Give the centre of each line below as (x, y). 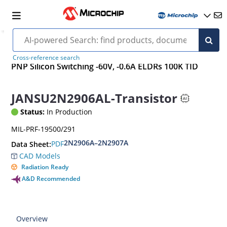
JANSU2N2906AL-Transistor (94, 98)
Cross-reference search (46, 58)
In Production (69, 111)
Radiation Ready (45, 167)
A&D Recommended (51, 178)
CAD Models (39, 156)
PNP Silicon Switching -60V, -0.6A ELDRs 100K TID (105, 67)
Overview (32, 218)
